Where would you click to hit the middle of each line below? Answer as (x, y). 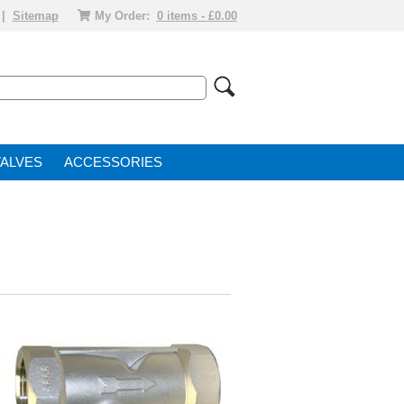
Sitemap (35, 16)
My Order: (122, 16)
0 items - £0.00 (197, 16)
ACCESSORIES (113, 162)
